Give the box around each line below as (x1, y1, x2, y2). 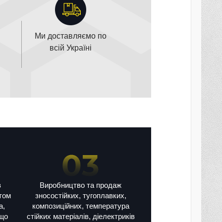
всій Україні (50, 43, 92, 52)
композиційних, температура (32, 201, 129, 210)
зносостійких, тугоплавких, (35, 191, 126, 200)
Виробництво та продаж (40, 180, 121, 189)
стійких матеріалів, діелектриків (26, 212, 135, 221)
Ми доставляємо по (35, 31, 107, 40)
